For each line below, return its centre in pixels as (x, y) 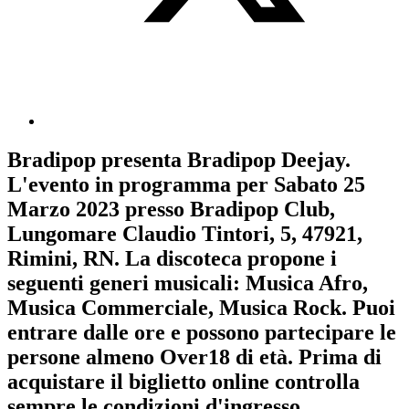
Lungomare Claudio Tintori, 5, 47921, (185, 234)
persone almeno (84, 357)
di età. (264, 357)
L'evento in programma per (141, 185)
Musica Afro (304, 283)
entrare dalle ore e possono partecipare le (202, 333)
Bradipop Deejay (266, 160)
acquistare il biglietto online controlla (184, 382)
